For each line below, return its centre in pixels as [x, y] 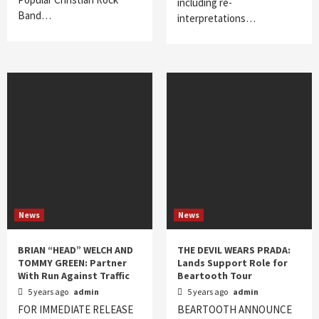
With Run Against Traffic [74, 275]
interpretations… [216, 18]
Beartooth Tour [215, 275]
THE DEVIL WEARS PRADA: [234, 250]
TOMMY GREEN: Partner [72, 262]
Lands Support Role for [232, 262]
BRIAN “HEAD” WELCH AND [75, 250]
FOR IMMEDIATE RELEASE [75, 309]
